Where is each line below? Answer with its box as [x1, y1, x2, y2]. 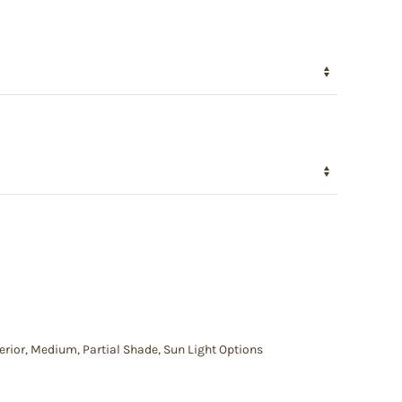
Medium [31, 341, 77, 357]
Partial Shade [83, 341, 158, 357]
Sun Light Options [163, 341, 263, 357]
